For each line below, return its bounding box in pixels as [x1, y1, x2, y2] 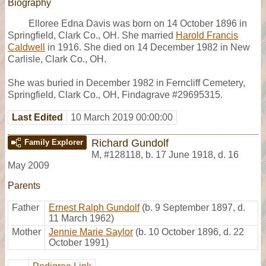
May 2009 [8, 160, 49, 170]
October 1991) [49, 237, 109, 248]
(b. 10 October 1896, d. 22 [135, 226, 244, 237]
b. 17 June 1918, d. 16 [145, 149, 239, 160]
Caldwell [8, 42, 45, 52]
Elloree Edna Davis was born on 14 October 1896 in [28, 18, 247, 28]
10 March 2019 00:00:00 [71, 112, 173, 122]
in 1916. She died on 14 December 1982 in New [45, 42, 250, 52]
